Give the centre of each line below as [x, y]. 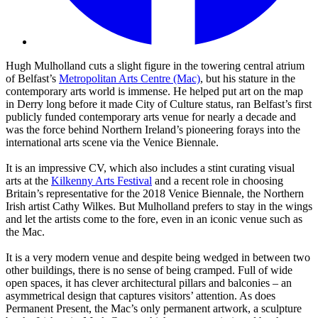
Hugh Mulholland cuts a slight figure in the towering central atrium [155, 66]
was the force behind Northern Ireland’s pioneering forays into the [153, 130]
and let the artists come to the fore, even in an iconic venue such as [154, 219]
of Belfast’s [32, 79]
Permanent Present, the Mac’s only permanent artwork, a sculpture [154, 309]
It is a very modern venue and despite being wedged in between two [158, 258]
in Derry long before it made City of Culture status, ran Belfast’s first [159, 104]
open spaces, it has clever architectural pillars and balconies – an [149, 283]
